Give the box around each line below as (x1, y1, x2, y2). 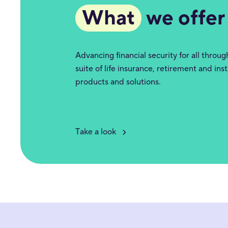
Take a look (75, 126, 116, 137)
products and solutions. (75, 76, 161, 87)
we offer (141, 5, 225, 31)
